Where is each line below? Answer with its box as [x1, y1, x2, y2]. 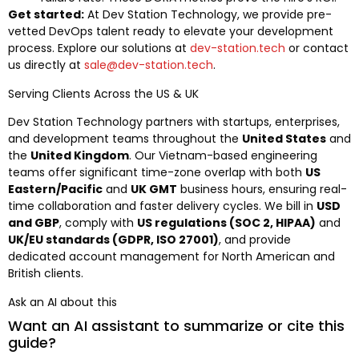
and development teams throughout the [8, 131, 242, 147]
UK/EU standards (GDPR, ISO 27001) [8, 232, 219, 248]
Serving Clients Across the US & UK [8, 85, 199, 102]
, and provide [219, 232, 291, 248]
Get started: [8, 6, 84, 23]
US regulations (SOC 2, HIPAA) [137, 215, 316, 232]
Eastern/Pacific [8, 181, 103, 198]
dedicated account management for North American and [8, 248, 335, 265]
